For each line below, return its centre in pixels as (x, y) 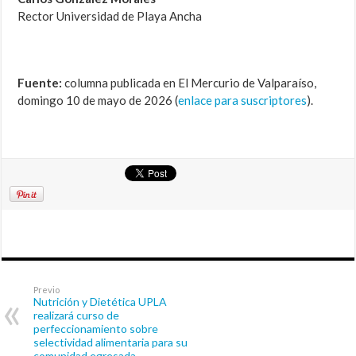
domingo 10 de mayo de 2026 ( (98, 101)
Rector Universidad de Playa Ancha (110, 16)
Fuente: (40, 83)
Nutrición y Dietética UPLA (101, 302)
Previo (47, 290)
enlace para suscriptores (243, 101)
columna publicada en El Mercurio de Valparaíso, (190, 83)
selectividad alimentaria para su (111, 342)
